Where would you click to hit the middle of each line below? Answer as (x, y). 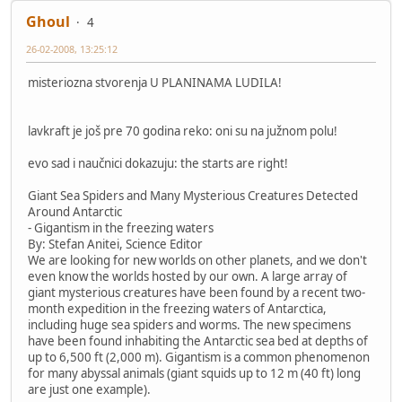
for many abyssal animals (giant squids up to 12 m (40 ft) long (194, 373)
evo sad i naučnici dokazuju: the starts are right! (158, 163)
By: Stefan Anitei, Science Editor (115, 244)
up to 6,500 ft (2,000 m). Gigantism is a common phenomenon (199, 357)
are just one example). (89, 389)
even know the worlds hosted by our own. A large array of (188, 276)
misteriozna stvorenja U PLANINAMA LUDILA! (155, 82)
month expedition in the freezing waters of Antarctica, (177, 308)
